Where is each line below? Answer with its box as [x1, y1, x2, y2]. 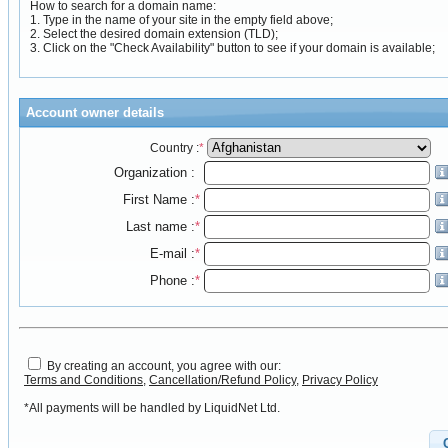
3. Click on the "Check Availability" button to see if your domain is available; [30, 40, 435, 55]
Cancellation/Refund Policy [149, 372, 296, 387]
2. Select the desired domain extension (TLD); [30, 26, 278, 41]
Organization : [113, 165, 195, 181]
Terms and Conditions [24, 372, 143, 387]
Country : [149, 141, 199, 156]
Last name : [125, 219, 195, 235]
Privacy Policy [302, 372, 378, 387]
